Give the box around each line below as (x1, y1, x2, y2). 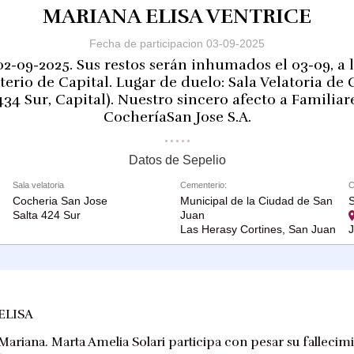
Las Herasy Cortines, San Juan (180, 222, 336, 235)
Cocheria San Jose (12, 194, 107, 207)
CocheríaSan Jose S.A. (103, 107, 251, 126)
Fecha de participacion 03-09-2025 (89, 37, 265, 51)
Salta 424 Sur (12, 208, 81, 221)
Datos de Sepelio (128, 153, 226, 167)
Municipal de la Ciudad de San (180, 194, 333, 207)
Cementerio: (180, 179, 227, 190)
